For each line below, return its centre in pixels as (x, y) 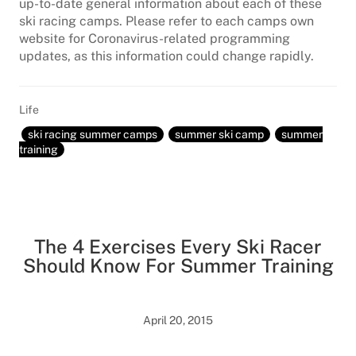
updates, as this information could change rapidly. (166, 56)
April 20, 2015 (178, 320)
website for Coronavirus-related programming (155, 39)
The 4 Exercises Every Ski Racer (178, 246)
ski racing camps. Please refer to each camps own (166, 21)
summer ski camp (219, 134)
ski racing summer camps (93, 134)
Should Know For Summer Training (178, 265)
